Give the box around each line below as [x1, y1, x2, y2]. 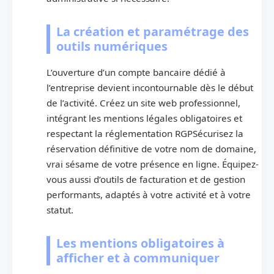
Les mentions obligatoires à [56, 235, 224, 252]
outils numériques [56, 38, 168, 55]
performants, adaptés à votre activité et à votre [46, 188, 251, 201]
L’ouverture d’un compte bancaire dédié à [46, 66, 226, 79]
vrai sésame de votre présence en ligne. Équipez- [46, 158, 259, 171]
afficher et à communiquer [56, 250, 220, 267]
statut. [46, 204, 73, 217]
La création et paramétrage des [56, 23, 249, 40]
